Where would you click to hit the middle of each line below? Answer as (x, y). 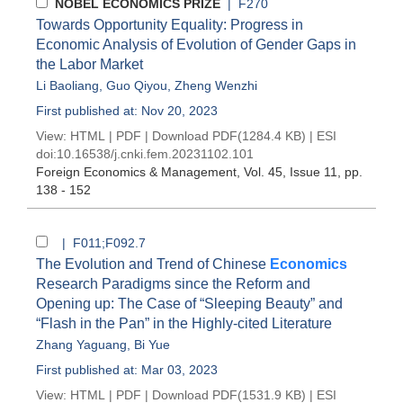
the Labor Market (90, 64)
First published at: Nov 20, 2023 (127, 111)
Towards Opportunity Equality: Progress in (170, 25)
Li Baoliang (67, 85)
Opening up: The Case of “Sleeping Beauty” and (189, 304)
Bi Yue (152, 345)
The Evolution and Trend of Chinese (153, 264)
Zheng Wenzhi (216, 85)
